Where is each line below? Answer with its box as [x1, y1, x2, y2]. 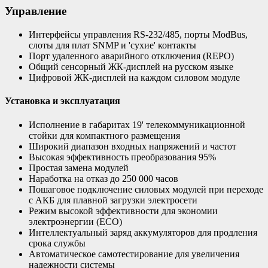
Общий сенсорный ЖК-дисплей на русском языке [29, 62, 233, 72]
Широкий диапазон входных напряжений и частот [29, 141, 236, 151]
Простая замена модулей [29, 162, 129, 173]
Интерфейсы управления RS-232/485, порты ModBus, [29, 29, 248, 40]
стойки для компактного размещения [29, 130, 180, 141]
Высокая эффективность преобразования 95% [29, 151, 216, 162]
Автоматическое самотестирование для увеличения [29, 248, 239, 259]
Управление [5, 5, 66, 18]
